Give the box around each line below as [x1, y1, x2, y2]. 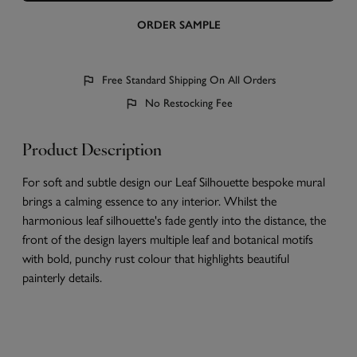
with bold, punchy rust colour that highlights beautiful [22, 249, 289, 267]
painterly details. [22, 268, 102, 286]
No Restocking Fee [145, 96, 233, 110]
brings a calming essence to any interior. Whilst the [22, 191, 277, 210]
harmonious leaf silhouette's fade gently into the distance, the [22, 210, 326, 229]
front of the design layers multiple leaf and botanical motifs [22, 229, 313, 248]
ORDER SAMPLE [136, 18, 221, 32]
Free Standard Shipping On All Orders [102, 73, 276, 87]
